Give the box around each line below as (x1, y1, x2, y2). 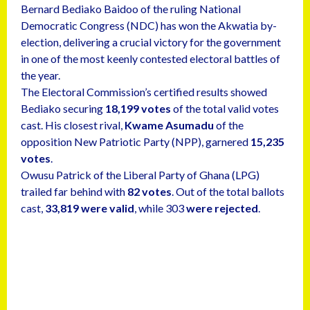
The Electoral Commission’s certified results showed (21, 85, 267, 98)
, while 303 (134, 201, 184, 215)
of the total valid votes (171, 102, 279, 115)
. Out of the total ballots (172, 185, 284, 198)
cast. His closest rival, (21, 118, 125, 131)
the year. (21, 69, 60, 82)
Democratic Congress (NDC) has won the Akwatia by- (21, 19, 277, 32)
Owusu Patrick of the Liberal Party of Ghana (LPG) (21, 168, 259, 181)
